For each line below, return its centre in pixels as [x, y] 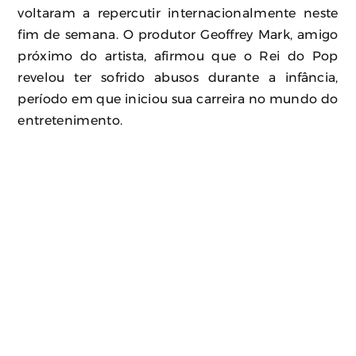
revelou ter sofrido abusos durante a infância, [178, 77]
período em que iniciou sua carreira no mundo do [178, 99]
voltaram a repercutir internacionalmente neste [178, 13]
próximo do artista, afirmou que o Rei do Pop [178, 56]
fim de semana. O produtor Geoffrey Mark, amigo [178, 35]
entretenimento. [70, 120]
